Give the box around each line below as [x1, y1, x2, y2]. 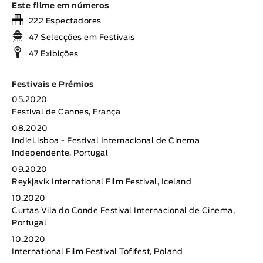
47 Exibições [26, 50, 79, 59]
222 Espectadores [26, 18, 102, 26]
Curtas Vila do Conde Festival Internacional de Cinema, [12, 207, 235, 215]
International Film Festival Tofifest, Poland [12, 248, 183, 257]
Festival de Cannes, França [12, 109, 120, 117]
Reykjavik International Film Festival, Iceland [12, 178, 191, 187]
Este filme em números [12, 2, 109, 11]
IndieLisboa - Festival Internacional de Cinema [12, 137, 200, 146]
